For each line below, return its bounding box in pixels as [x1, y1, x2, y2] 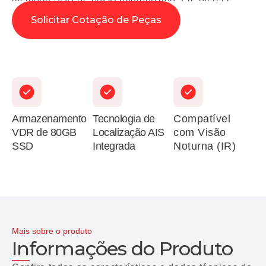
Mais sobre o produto [12, 226, 92, 236]
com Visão [173, 125, 226, 138]
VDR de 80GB [12, 125, 77, 138]
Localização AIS [93, 125, 164, 138]
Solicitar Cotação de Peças [31, 14, 161, 26]
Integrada [93, 139, 135, 152]
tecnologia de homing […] [12, 8, 126, 19]
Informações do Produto [12, 236, 233, 260]
